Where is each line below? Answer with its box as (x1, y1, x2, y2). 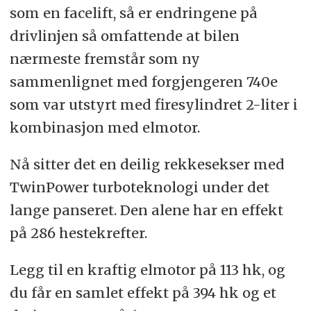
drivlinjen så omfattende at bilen (9, 26, 239, 44)
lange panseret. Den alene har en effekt (9, 201, 283, 219)
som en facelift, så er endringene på (9, 3, 258, 22)
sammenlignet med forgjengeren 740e (9, 72, 278, 90)
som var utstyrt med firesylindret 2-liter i (9, 95, 298, 113)
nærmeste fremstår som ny (9, 49, 200, 67)
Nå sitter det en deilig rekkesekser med (9, 155, 285, 173)
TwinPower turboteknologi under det (9, 178, 269, 196)
